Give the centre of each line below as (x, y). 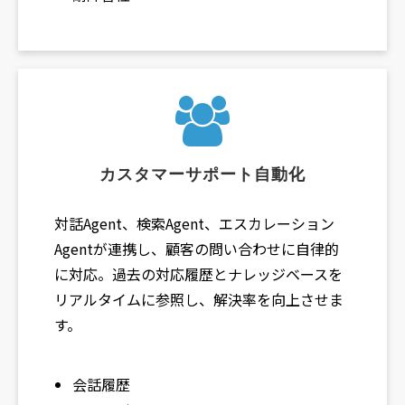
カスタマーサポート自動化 (202, 175)
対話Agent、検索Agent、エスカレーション (194, 224)
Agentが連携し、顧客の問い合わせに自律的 (197, 249)
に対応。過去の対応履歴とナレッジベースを (198, 274)
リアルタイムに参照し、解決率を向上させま (199, 300)
